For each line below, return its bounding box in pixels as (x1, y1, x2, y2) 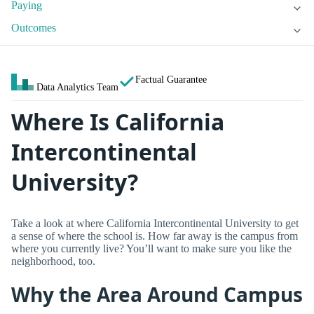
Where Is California (11, 107, 224, 137)
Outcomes (11, 22, 56, 34)
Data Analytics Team (36, 81, 118, 93)
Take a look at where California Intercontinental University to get (11, 217, 299, 229)
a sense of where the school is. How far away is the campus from (11, 229, 298, 242)
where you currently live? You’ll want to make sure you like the (11, 242, 292, 254)
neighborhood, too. (11, 254, 95, 267)
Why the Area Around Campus (11, 281, 303, 308)
